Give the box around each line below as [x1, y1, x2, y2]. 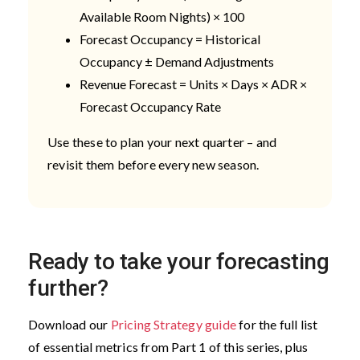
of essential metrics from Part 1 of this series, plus [28, 338, 309, 354]
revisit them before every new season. [47, 156, 262, 172]
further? [28, 274, 108, 301]
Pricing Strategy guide [110, 316, 237, 332]
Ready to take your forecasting [28, 247, 329, 275]
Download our [28, 316, 111, 332]
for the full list [236, 316, 318, 332]
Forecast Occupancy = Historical [80, 31, 260, 47]
